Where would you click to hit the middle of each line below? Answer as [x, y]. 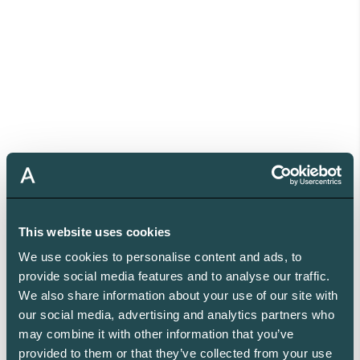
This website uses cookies [95, 231]
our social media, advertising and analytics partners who [176, 315]
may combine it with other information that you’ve [156, 334]
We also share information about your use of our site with [178, 295]
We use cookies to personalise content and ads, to [160, 257]
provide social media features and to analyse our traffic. [174, 276]
